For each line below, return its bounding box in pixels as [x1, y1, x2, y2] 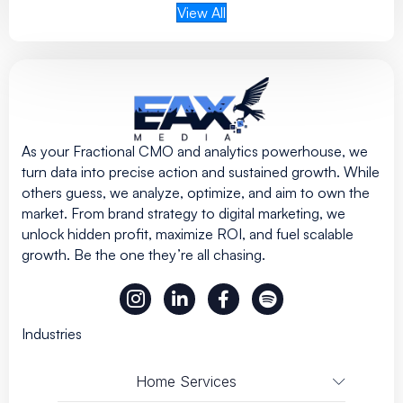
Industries [22, 324, 82, 343]
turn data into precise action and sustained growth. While [22, 162, 380, 181]
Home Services [136, 372, 237, 390]
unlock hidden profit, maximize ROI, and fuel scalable [22, 224, 354, 243]
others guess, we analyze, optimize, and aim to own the [22, 183, 370, 201]
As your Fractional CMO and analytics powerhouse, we [22, 141, 368, 160]
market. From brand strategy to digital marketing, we [22, 203, 345, 222]
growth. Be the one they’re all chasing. [22, 245, 265, 264]
